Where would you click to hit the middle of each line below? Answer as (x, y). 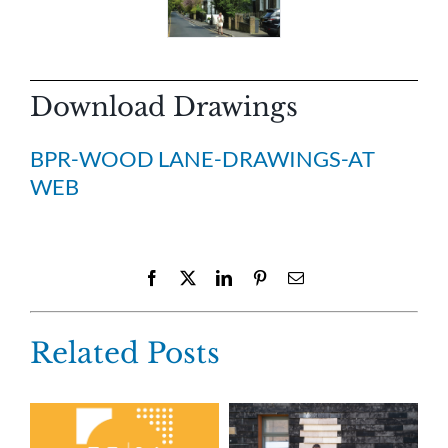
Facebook (190, 276)
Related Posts (125, 353)
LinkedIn (260, 276)
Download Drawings (164, 106)
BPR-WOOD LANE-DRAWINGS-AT (202, 158)
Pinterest (294, 276)
